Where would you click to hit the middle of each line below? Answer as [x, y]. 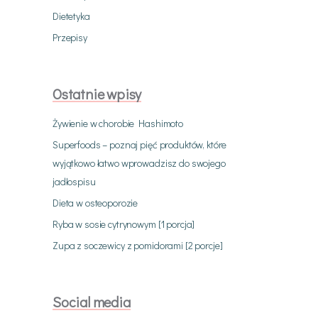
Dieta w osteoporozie [95, 203]
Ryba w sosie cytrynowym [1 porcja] [124, 224]
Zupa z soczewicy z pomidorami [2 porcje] [138, 245]
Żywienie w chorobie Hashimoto [118, 123]
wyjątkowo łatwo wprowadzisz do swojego [139, 163]
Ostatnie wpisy [97, 94]
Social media [92, 302]
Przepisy [70, 37]
